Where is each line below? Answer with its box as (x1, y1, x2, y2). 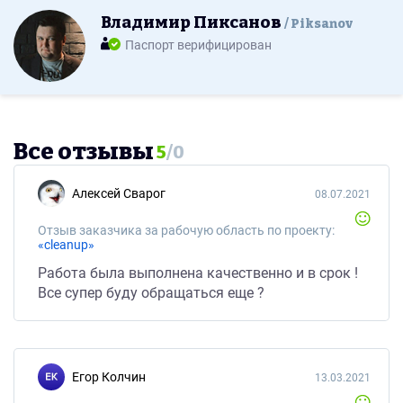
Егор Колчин (79, 370, 146, 384)
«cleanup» (38, 237, 94, 252)
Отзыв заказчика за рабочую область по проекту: (38, 223, 335, 237)
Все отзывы (13, 138, 154, 166)
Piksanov (291, 16, 353, 31)
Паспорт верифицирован (125, 38, 272, 52)
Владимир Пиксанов (101, 13, 284, 32)
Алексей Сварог (80, 186, 166, 201)
